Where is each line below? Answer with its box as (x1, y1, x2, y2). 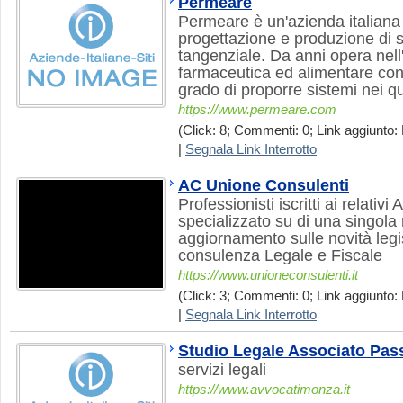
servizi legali (178, 361, 266, 379)
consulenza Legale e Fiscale (178, 246, 382, 264)
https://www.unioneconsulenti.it (178, 268, 358, 282)
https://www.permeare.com (178, 103, 336, 117)
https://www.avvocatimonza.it (178, 382, 350, 397)
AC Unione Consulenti (178, 176, 349, 194)
